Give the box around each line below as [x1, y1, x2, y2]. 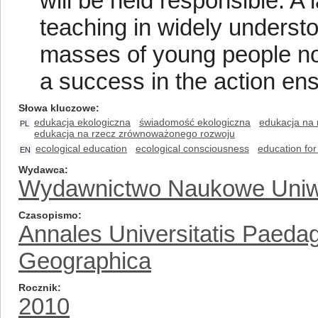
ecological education [35, 143, 127, 154]
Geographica [18, 248, 151, 274]
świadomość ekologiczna [139, 116, 251, 128]
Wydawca [18, 164, 65, 175]
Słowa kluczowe [18, 102, 96, 114]
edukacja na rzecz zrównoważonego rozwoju [34, 128, 235, 139]
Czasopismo [18, 209, 78, 221]
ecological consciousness [136, 143, 249, 154]
